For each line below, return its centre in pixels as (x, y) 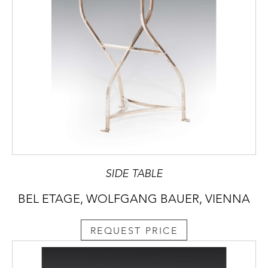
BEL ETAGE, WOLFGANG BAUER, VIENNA (134, 198)
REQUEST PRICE (134, 230)
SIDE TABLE (134, 173)
